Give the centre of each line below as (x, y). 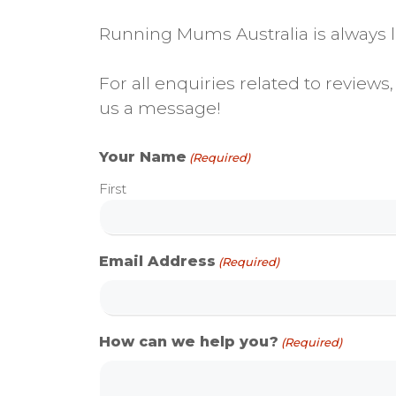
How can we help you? (189, 341)
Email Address (157, 261)
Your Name (143, 156)
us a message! (160, 109)
